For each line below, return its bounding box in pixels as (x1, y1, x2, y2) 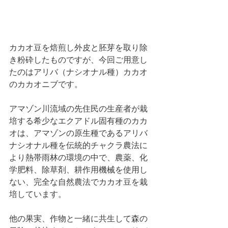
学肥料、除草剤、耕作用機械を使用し (9, 165, 148, 174)
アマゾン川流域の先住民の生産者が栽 (9, 104, 148, 113)
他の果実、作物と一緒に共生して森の (9, 214, 148, 223)
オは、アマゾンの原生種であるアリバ (9, 129, 148, 137)
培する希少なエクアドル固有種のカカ (9, 117, 148, 125)
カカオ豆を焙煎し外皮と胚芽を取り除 (9, 43, 148, 52)
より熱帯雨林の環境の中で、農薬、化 (9, 153, 148, 162)
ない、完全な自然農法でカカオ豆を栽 (9, 178, 148, 186)
